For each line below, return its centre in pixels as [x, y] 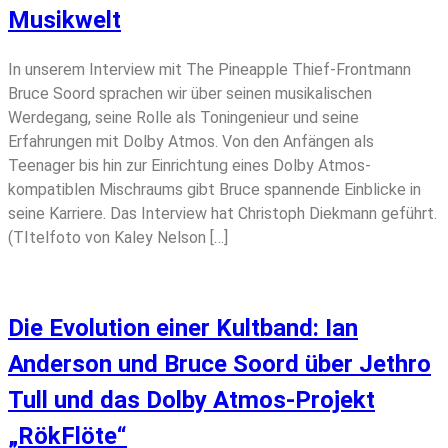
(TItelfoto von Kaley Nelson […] [118, 237]
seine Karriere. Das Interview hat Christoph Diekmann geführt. [222, 213]
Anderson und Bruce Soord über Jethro [219, 363]
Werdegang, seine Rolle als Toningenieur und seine [183, 117]
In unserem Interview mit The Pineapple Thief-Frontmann [209, 69]
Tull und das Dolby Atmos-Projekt [191, 399]
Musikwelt [64, 19]
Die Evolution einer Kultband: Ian [183, 327]
